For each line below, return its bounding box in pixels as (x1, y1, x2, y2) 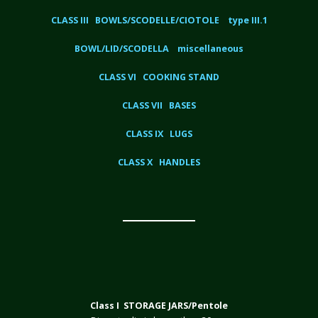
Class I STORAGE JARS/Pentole (90, 300, 228, 312)
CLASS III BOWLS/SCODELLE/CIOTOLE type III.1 (50, 14, 268, 27)
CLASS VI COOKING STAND (99, 71, 219, 84)
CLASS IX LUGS (126, 127, 192, 140)
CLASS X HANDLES (118, 155, 200, 168)
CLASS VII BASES (122, 99, 196, 112)
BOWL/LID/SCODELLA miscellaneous (75, 43, 243, 55)
